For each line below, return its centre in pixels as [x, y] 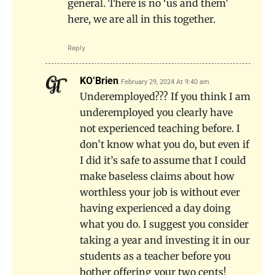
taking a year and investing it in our [165, 240]
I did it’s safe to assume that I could [163, 160]
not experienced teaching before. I [160, 128]
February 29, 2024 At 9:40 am [165, 82]
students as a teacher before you [155, 256]
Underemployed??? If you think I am [165, 96]
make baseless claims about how [157, 176]
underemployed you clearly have [156, 112]
